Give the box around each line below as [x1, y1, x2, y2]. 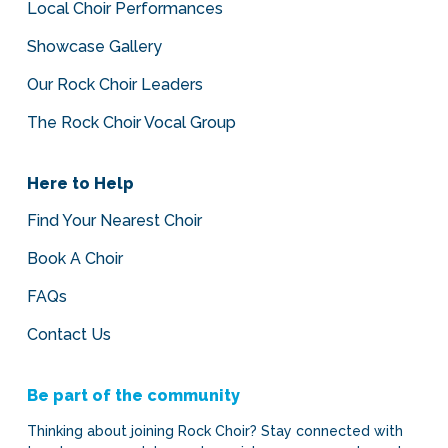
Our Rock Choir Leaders [26, 75, 203, 94]
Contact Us [26, 325, 111, 344]
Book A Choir [26, 249, 123, 268]
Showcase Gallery [26, 37, 162, 56]
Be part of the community [26, 386, 240, 405]
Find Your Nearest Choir [26, 211, 202, 230]
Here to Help [26, 174, 134, 193]
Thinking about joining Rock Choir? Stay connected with [26, 423, 403, 439]
